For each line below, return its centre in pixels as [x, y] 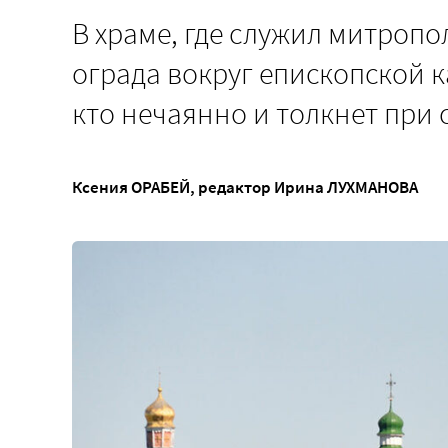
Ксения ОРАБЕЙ [131, 186]
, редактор [232, 186]
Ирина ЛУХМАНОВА [346, 186]
